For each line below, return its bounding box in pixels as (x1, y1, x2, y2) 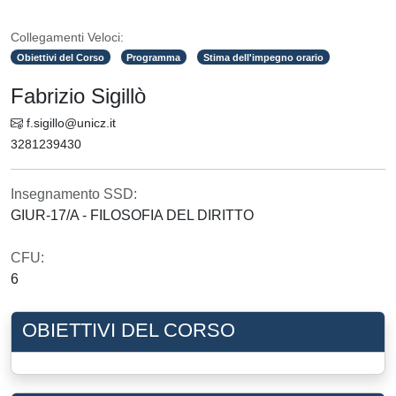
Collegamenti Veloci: (11, 29, 124, 44)
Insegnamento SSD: (11, 186, 137, 202)
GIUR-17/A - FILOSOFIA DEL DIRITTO (11, 207, 254, 223)
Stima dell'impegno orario (203, 51, 324, 63)
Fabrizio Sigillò (11, 83, 146, 108)
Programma (126, 51, 181, 63)
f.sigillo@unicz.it (23, 115, 116, 130)
